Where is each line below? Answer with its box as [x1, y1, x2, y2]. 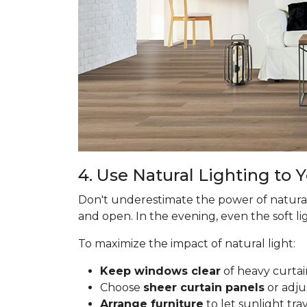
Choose [100, 281, 143, 294]
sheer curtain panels [143, 281, 265, 294]
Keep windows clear [100, 265, 221, 278]
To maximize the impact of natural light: [78, 237, 295, 250]
